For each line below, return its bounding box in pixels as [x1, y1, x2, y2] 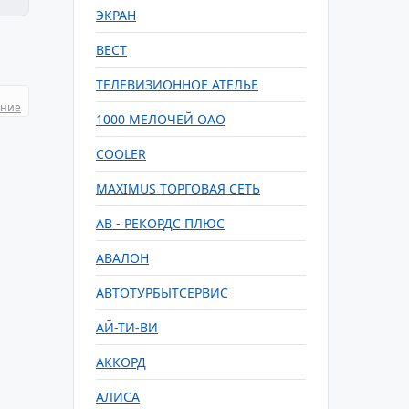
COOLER [96, 145, 146, 163]
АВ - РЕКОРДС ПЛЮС [96, 215, 225, 232]
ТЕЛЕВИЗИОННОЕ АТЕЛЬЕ [96, 76, 258, 93]
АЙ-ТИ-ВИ [96, 319, 158, 336]
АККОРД [96, 353, 146, 371]
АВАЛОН [96, 249, 149, 267]
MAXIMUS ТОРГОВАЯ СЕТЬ [96, 180, 260, 197]
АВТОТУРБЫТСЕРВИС [96, 284, 228, 301]
